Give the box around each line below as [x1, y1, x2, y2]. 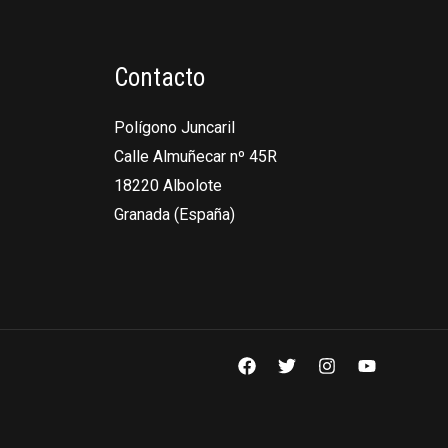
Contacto [113, 62, 205, 92]
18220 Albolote [113, 176, 222, 196]
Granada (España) [113, 205, 235, 225]
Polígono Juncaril [113, 118, 235, 138]
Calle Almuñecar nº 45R [113, 147, 277, 167]
